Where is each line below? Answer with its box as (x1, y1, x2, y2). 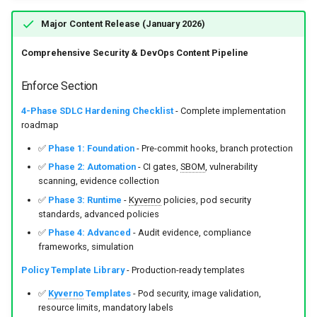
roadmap (21, 120, 59, 131)
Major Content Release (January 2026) (40, 18, 205, 30)
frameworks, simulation (38, 241, 134, 253)
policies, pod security (161, 194, 251, 205)
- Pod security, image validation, (130, 287, 261, 299)
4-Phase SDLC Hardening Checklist (21, 105, 173, 117)
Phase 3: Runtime (47, 194, 122, 205)
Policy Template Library (21, 264, 125, 275)
